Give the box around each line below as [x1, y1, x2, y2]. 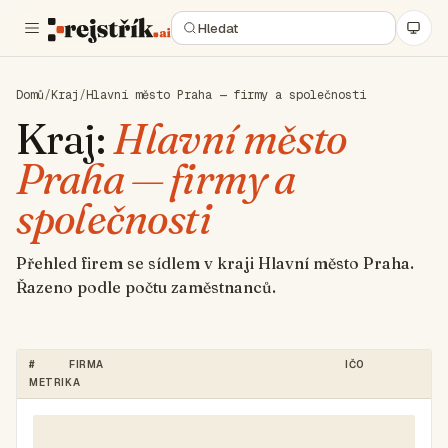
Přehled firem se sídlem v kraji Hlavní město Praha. [16, 253, 414, 273]
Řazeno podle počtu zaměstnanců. [16, 277, 276, 297]
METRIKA [29, 376, 81, 389]
